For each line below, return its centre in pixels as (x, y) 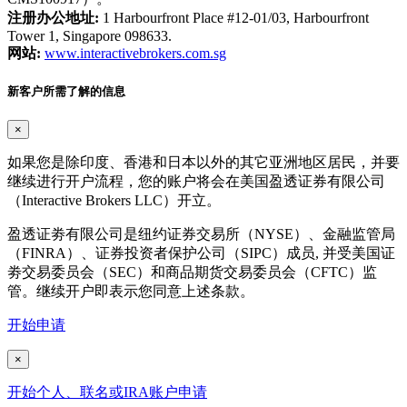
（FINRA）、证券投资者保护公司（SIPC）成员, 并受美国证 (201, 253)
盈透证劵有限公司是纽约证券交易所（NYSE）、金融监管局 (201, 234)
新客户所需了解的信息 (66, 91)
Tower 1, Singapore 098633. (89, 35)
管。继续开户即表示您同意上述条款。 (131, 292)
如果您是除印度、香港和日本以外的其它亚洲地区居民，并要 (203, 163)
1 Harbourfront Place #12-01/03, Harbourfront (234, 17)
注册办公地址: (53, 17)
